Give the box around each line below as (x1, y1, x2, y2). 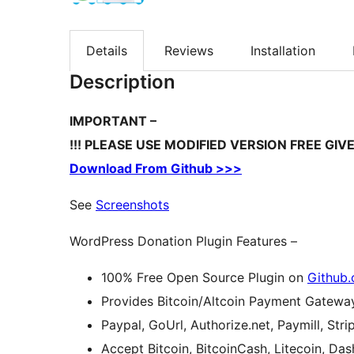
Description (70, 70, 175, 94)
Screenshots (96, 197, 169, 213)
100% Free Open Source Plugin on (101, 269, 307, 286)
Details (86, 42, 127, 58)
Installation (250, 42, 315, 58)
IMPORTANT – (70, 113, 156, 130)
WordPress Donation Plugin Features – (70, 233, 297, 250)
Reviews (164, 42, 213, 58)
